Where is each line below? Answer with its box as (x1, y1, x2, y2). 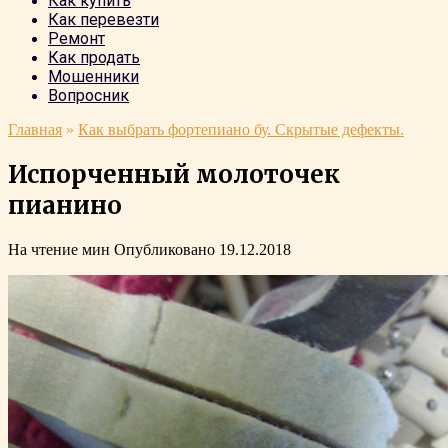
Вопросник (48, 86, 129, 105)
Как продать (48, 48, 140, 67)
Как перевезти (48, 10, 159, 29)
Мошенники (48, 67, 139, 86)
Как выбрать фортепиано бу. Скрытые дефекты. (78, 121, 404, 138)
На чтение (8, 240, 78, 258)
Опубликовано (114, 240, 215, 258)
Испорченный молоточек (8, 158, 340, 190)
